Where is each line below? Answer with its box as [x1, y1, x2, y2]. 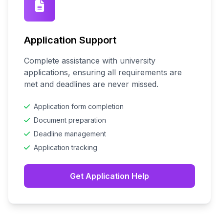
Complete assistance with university [24, 56, 155, 66]
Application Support [24, 34, 116, 46]
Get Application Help [70, 171, 149, 181]
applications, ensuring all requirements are [24, 67, 182, 77]
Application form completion [34, 102, 124, 110]
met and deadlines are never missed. [24, 79, 158, 89]
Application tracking [34, 143, 97, 152]
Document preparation [34, 116, 106, 124]
